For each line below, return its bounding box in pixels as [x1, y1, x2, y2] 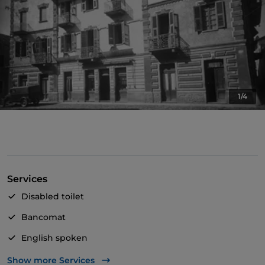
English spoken [21, 232, 88, 244]
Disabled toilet [21, 191, 84, 202]
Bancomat [21, 212, 66, 223]
